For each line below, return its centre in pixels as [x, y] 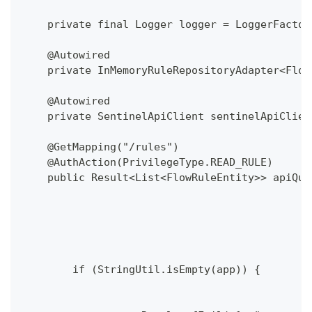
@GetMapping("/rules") [101, 147]
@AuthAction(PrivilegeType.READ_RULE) [148, 163]
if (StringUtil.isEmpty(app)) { [141, 270]
